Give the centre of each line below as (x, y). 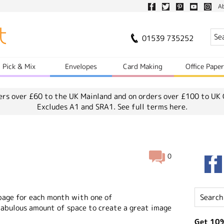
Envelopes (81, 66)
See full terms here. (152, 107)
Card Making (143, 66)
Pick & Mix (19, 66)
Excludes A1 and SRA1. (77, 107)
